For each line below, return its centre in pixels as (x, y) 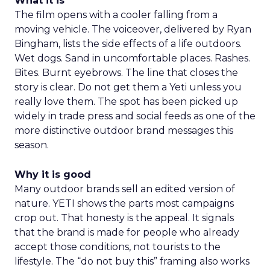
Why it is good (53, 174)
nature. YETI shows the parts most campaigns (124, 203)
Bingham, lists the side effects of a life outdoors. (128, 44)
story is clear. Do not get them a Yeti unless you (128, 87)
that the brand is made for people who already (127, 232)
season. (32, 145)
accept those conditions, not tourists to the (118, 247)
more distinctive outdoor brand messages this (124, 130)
